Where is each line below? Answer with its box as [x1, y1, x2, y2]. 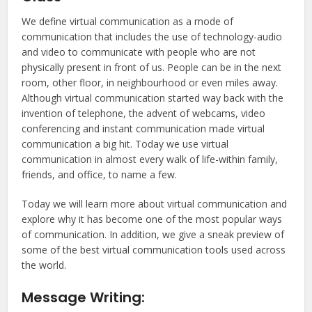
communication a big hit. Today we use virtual [22, 136, 229, 150]
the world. [22, 258, 67, 272]
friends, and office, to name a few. [22, 167, 178, 181]
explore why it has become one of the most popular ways [22, 212, 283, 226]
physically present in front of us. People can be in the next [22, 60, 282, 74]
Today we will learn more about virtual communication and [22, 196, 288, 210]
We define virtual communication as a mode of [22, 14, 234, 28]
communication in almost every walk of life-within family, [22, 152, 279, 166]
